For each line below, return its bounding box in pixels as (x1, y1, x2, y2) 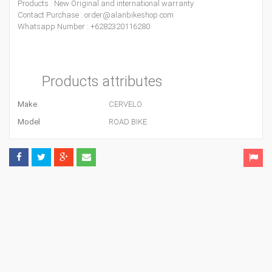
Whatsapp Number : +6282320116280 (18, 22, 150, 31)
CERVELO (109, 100, 142, 109)
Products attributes (42, 73, 163, 90)
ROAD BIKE (109, 117, 147, 126)
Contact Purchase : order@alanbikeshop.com (18, 10, 174, 19)
